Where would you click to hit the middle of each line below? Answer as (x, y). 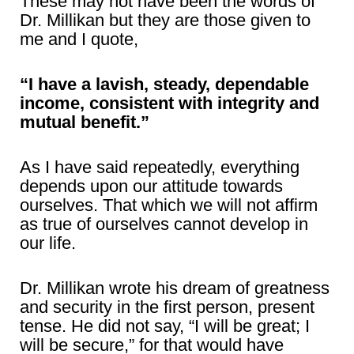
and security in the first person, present (167, 307)
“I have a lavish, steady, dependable (164, 84)
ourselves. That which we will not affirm (169, 205)
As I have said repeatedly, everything (160, 167)
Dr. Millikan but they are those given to (165, 20)
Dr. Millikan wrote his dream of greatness (175, 288)
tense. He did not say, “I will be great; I (165, 326)
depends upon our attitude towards (151, 186)
